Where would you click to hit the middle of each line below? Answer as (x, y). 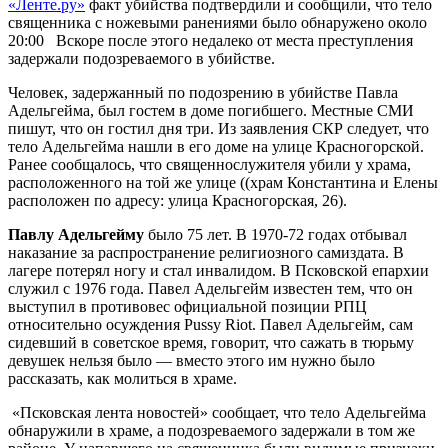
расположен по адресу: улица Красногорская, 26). (177, 200)
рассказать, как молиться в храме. (122, 378)
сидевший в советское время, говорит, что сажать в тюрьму (211, 342)
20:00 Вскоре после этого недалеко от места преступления (210, 40)
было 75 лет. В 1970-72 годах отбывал (275, 234)
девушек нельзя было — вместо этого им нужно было (191, 360)
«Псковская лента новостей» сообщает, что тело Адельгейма (217, 412)
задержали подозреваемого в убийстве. (141, 58)
